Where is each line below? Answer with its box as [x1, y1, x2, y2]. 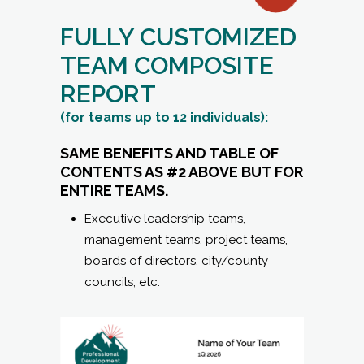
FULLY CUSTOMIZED [60, 23, 297, 52]
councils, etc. [84, 275, 160, 290]
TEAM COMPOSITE [60, 51, 274, 80]
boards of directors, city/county [84, 253, 268, 269]
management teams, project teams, [84, 232, 288, 248]
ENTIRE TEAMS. [60, 182, 168, 200]
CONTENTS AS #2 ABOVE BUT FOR [60, 163, 303, 181]
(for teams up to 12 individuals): [60, 110, 268, 126]
